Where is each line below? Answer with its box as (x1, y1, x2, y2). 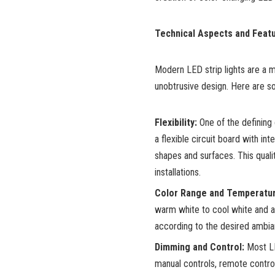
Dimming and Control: (155, 241, 244, 254)
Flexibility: (155, 117, 197, 129)
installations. (155, 166, 201, 179)
